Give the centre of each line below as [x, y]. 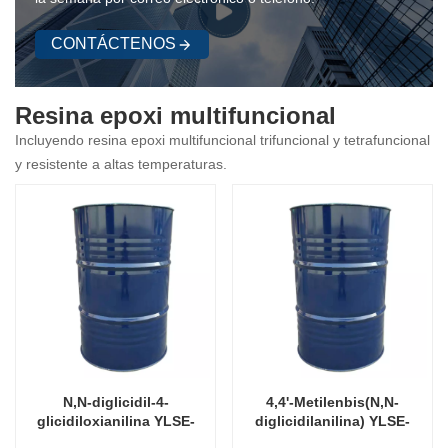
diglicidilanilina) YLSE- [332, 421]
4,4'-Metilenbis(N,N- [332, 402]
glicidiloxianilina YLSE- [115, 421]
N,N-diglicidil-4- [115, 402]
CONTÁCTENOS [113, 43]
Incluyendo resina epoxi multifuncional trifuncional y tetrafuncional [222, 139]
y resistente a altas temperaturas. [121, 163]
